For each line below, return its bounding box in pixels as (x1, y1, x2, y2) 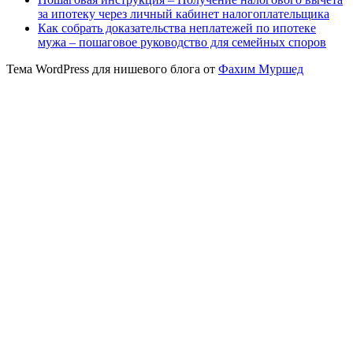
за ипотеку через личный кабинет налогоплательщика (38, 6, 329, 20)
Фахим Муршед (218, 61, 303, 76)
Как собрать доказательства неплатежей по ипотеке (38, 20, 316, 35)
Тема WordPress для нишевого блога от (6, 61, 218, 76)
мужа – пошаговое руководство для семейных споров (38, 35, 326, 49)
